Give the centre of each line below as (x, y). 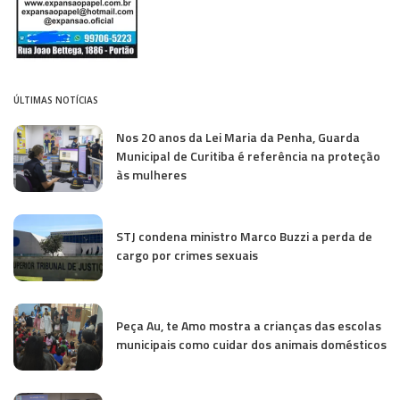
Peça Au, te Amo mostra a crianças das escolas (249, 325)
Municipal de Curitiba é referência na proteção (248, 156)
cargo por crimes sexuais (187, 254)
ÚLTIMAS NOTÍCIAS (56, 100)
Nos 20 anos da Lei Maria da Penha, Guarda (238, 137)
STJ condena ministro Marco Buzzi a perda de (244, 236)
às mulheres (151, 175)
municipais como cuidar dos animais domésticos (251, 344)
